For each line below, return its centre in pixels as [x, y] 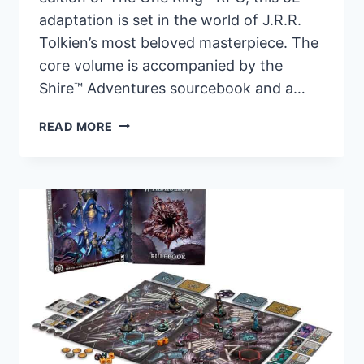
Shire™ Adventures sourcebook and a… [172, 88]
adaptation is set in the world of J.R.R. [170, 19]
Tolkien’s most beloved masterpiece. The [179, 42]
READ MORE [76, 126]
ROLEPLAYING [156, 216]
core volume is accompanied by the [161, 65]
